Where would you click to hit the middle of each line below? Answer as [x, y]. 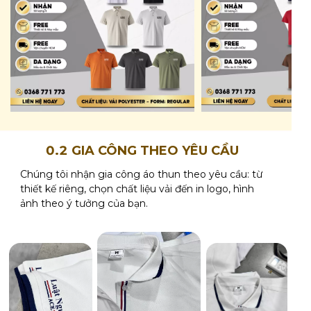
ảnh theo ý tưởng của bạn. [84, 203]
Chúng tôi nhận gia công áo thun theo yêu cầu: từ [141, 174]
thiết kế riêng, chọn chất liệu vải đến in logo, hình [137, 188]
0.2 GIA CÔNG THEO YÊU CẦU [142, 151]
